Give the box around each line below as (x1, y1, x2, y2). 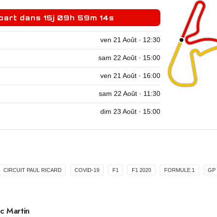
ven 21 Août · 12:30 (100, 36, 160, 44)
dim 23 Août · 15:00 (100, 108, 160, 116)
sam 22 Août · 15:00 (98, 54, 160, 62)
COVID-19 (75, 167, 99, 173)
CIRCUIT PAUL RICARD (3, 167, 62, 173)
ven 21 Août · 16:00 (100, 72, 160, 80)
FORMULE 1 (164, 167, 195, 173)
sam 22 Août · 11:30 (99, 90, 160, 98)
